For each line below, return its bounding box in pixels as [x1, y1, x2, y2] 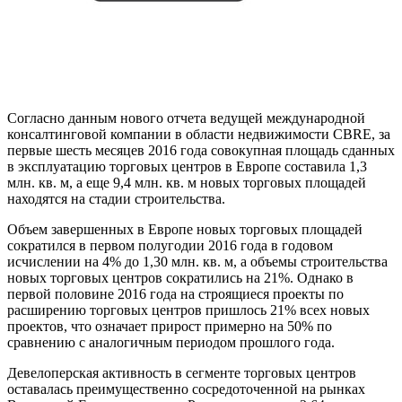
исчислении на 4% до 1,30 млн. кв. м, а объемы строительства [7, 253, 388, 269]
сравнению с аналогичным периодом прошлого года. [7, 334, 335, 350]
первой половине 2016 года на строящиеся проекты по [7, 285, 344, 301]
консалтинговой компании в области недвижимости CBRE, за [7, 126, 390, 142]
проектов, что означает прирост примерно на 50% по [7, 318, 332, 334]
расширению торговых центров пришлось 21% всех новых [7, 301, 370, 318]
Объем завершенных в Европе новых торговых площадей [7, 221, 363, 237]
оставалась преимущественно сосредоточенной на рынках [7, 380, 365, 397]
